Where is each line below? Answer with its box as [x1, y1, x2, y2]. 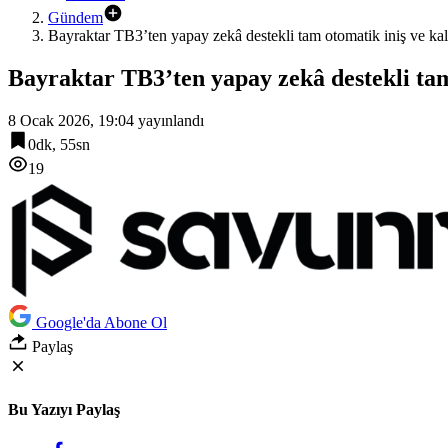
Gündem [48, 9, 103, 26]
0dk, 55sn [28, 135, 90, 153]
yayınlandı [134, 111, 204, 129]
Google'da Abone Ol [36, 313, 167, 331]
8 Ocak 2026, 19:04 [8, 111, 134, 129]
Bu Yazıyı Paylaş [8, 401, 120, 419]
